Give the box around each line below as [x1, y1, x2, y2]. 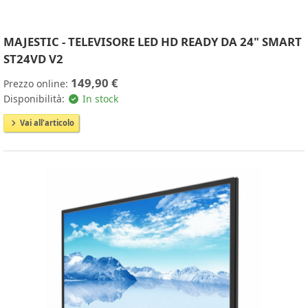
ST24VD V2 [3, 50, 63, 67]
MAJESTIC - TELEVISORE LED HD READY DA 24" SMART [3, 33, 302, 49]
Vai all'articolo [18, 117, 74, 128]
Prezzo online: [3, 76, 71, 90]
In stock [79, 91, 118, 105]
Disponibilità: [3, 91, 67, 105]
